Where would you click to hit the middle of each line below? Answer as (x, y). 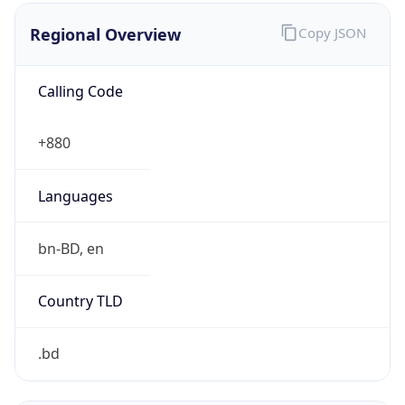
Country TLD (80, 293)
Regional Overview (105, 26)
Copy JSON (332, 25)
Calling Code (80, 84)
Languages (75, 188)
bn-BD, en (71, 240)
